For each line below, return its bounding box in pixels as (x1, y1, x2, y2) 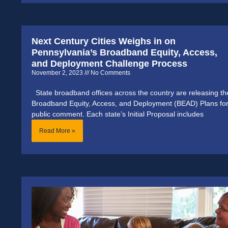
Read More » (39, 127, 75, 134)
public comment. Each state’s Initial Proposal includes (32, 109, 204, 118)
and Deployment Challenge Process (32, 58, 187, 69)
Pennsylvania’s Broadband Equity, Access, (32, 47, 217, 58)
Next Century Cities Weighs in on (32, 36, 176, 46)
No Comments (89, 69, 130, 76)
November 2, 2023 (32, 69, 84, 76)
